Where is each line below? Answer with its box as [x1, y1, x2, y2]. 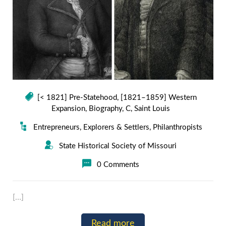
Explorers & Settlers [83, 124, 149, 132]
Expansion [51, 105, 85, 113]
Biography [88, 105, 122, 113]
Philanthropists [153, 124, 202, 132]
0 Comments [96, 161, 139, 169]
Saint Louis [134, 105, 170, 113]
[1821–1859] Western [120, 94, 197, 102]
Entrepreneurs [33, 124, 80, 132]
